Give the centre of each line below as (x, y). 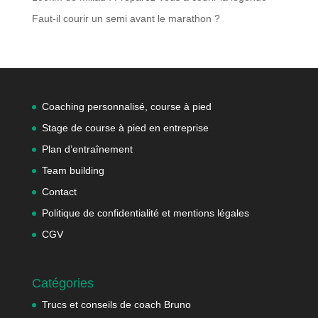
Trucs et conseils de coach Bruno (116, 305)
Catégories (62, 283)
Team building (73, 170)
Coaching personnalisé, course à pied (126, 106)
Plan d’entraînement (87, 149)
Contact (59, 191)
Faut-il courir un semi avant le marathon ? (126, 18)
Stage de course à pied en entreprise (125, 127)
